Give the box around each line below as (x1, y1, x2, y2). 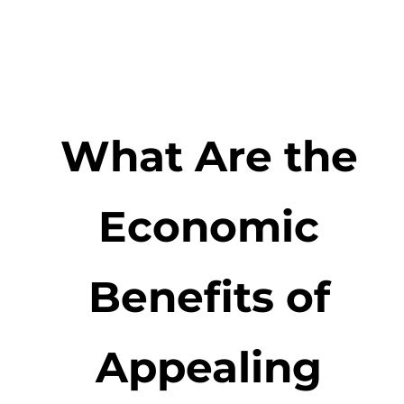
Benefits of (87, 271, 330, 324)
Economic (98, 200, 320, 253)
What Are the (60, 130, 358, 183)
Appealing (96, 341, 323, 394)
